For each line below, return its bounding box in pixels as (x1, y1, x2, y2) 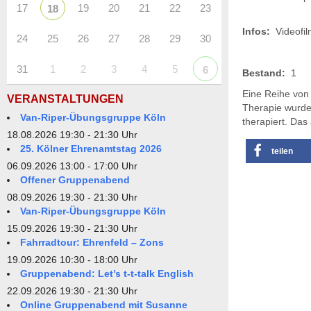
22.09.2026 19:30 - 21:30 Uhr (7, 285, 137, 297)
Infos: (242, 26, 270, 37)
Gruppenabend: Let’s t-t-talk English (20, 268, 194, 280)
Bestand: (242, 67, 285, 78)
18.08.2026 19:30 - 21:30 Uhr (7, 129, 137, 141)
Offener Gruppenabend (20, 174, 130, 186)
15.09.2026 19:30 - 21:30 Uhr (7, 223, 137, 235)
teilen (271, 146, 293, 156)
